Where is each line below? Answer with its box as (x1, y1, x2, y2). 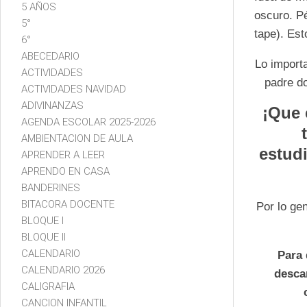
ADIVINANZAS (21, 99, 84, 112)
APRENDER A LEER (21, 148, 105, 161)
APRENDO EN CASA (21, 164, 110, 177)
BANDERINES (21, 181, 80, 194)
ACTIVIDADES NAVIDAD (21, 82, 126, 95)
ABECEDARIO (21, 49, 79, 62)
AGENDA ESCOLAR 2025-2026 (21, 115, 156, 128)
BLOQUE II (21, 230, 66, 243)
